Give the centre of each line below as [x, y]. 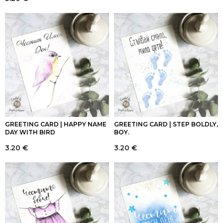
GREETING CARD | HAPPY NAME [56, 124]
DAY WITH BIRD [30, 132]
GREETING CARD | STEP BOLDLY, [166, 124]
